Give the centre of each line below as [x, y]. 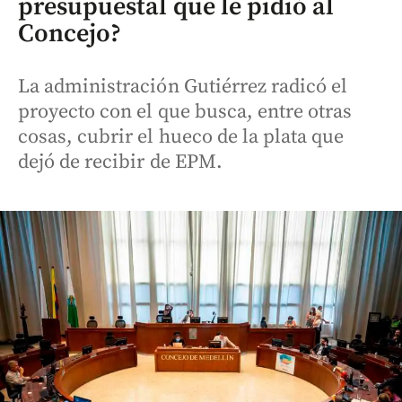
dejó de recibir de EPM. [120, 162]
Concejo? [70, 34]
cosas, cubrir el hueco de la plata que [181, 137]
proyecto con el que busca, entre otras [185, 112]
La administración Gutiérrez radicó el [183, 87]
